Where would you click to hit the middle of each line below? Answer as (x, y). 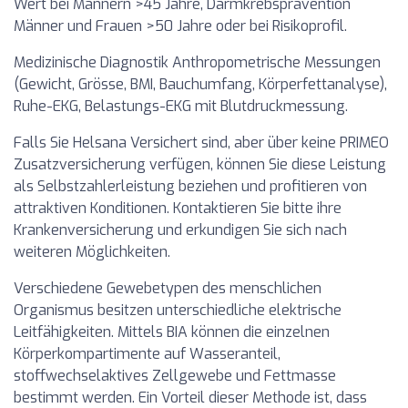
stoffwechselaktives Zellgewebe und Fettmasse (175, 376)
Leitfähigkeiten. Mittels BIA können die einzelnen (172, 332)
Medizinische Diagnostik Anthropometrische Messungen (197, 62)
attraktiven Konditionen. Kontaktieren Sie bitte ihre (178, 208)
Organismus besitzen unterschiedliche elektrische (178, 310)
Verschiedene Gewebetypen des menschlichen (168, 288)
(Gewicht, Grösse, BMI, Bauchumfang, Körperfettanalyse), (200, 84)
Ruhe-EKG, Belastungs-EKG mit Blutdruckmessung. (181, 106)
